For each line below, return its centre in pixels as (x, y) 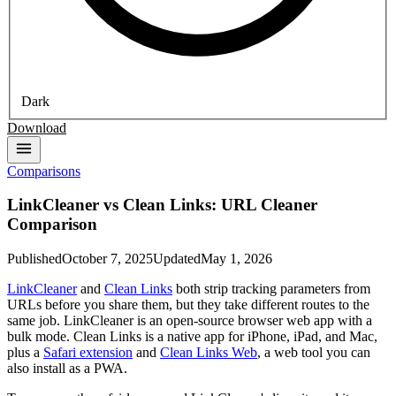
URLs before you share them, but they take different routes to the (188, 305)
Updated (177, 259)
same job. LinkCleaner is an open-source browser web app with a (190, 321)
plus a (25, 353)
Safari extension (88, 353)
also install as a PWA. (67, 369)
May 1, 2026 (236, 259)
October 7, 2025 (107, 259)
